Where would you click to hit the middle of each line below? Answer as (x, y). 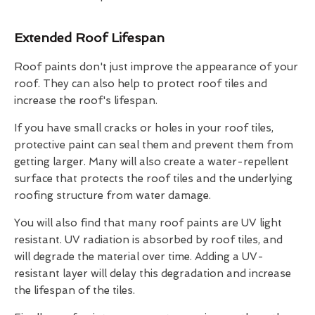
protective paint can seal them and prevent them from (154, 144)
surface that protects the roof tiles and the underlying (153, 178)
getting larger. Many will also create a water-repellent (152, 161)
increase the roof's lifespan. (86, 100)
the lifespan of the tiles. (75, 290)
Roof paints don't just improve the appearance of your (156, 66)
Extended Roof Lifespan (89, 37)
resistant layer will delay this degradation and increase (153, 273)
